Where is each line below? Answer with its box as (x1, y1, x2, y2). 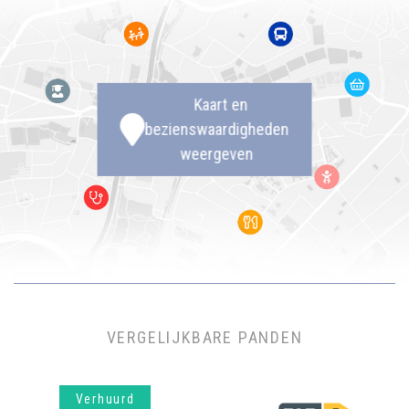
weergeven (180, 144, 254, 163)
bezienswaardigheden (144, 120, 289, 139)
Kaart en (186, 95, 247, 114)
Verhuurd (75, 391, 135, 406)
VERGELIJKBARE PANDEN (106, 327, 303, 347)
